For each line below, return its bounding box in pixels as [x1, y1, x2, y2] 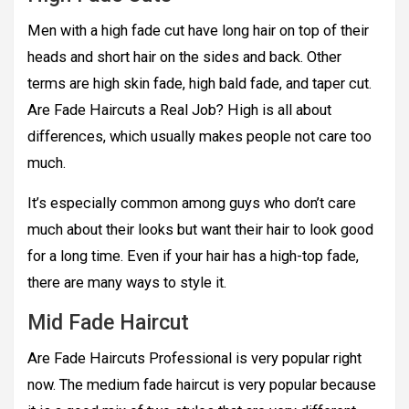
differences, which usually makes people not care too [27, 128, 372, 146]
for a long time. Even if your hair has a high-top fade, [27, 247, 359, 266]
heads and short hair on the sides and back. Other [27, 48, 341, 67]
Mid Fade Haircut [27, 310, 189, 336]
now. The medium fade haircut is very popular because [27, 376, 376, 394]
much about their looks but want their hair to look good [27, 221, 373, 239]
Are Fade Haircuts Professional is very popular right [27, 350, 362, 368]
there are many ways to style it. [27, 274, 226, 292]
